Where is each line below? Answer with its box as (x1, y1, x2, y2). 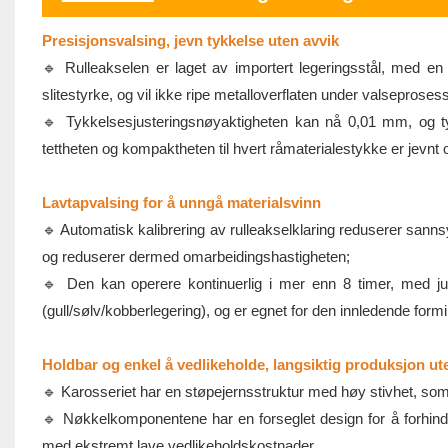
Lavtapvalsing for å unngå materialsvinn (41, 194, 321, 212)
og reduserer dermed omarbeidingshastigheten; (41, 248, 350, 266)
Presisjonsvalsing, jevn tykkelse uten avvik (41, 32, 339, 50)
